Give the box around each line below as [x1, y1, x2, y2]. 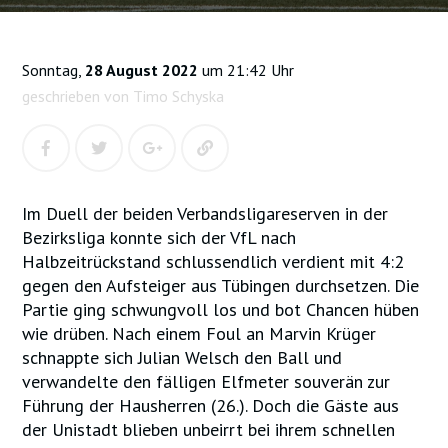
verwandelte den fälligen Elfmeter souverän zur [22, 370, 391, 393]
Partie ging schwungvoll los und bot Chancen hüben [22, 298, 420, 321]
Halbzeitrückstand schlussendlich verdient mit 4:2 [22, 250, 405, 273]
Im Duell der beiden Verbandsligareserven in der [22, 202, 389, 225]
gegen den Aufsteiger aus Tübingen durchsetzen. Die [22, 274, 420, 297]
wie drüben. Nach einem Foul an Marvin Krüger [22, 322, 377, 345]
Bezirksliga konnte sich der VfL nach [22, 226, 297, 249]
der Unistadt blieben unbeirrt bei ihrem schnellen [22, 418, 396, 441]
